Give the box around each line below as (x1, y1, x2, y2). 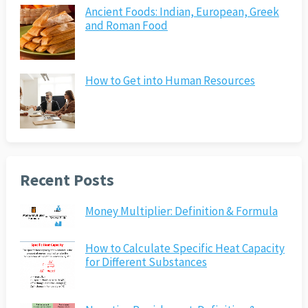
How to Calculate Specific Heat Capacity (85, 241, 285, 256)
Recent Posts (19, 170, 114, 190)
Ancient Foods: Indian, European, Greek (85, 4, 279, 20)
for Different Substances (85, 254, 207, 270)
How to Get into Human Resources (85, 73, 255, 89)
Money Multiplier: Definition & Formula (85, 203, 278, 219)
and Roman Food (85, 18, 168, 34)
